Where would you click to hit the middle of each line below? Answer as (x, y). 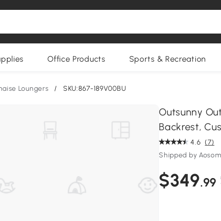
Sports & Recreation (167, 59)
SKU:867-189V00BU (95, 89)
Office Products (76, 59)
